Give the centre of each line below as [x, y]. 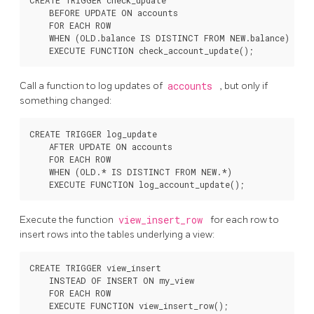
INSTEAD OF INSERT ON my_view [112, 280]
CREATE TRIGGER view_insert [95, 267]
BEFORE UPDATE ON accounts [104, 13]
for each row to [245, 219]
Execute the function [68, 219]
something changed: [66, 100]
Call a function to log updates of [92, 86]
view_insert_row [163, 220]
